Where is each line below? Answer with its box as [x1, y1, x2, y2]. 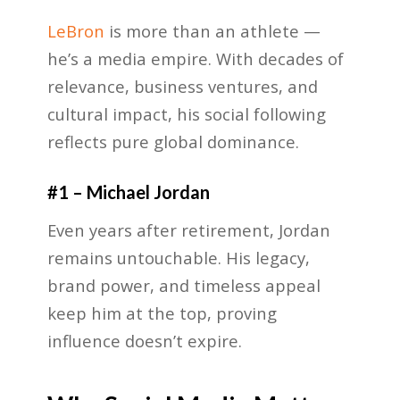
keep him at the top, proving [46, 301, 277, 324]
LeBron [46, 19, 104, 42]
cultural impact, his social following [46, 102, 326, 125]
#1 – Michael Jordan [46, 180, 210, 203]
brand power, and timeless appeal [46, 273, 321, 296]
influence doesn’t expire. [46, 329, 242, 352]
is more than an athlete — [104, 19, 321, 42]
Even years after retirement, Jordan [46, 218, 330, 241]
